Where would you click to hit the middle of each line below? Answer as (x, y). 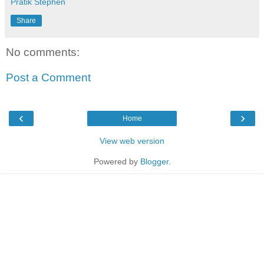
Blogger (154, 161)
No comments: (43, 52)
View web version (132, 141)
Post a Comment (48, 78)
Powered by (117, 161)
